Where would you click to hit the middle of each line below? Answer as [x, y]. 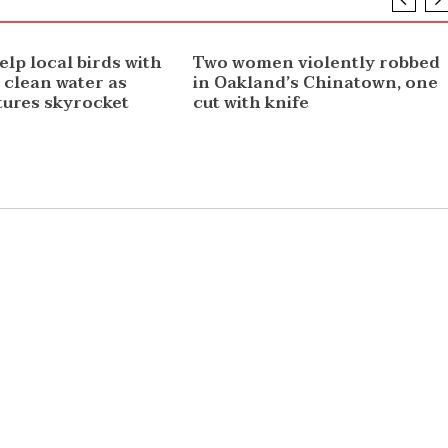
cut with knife [250, 103]
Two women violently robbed [316, 63]
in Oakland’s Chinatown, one [315, 83]
